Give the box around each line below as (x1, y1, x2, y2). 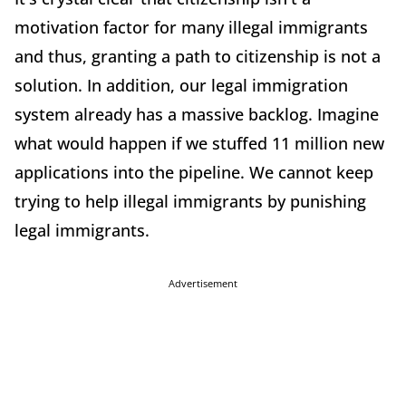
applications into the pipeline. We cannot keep (14, 161, 373, 184)
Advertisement (169, 276, 237, 291)
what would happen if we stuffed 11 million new (14, 132, 384, 155)
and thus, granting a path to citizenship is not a (14, 45, 381, 68)
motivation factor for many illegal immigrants (14, 16, 368, 39)
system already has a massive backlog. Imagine (14, 103, 379, 126)
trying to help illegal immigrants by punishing (14, 190, 366, 213)
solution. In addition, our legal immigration (14, 74, 348, 97)
